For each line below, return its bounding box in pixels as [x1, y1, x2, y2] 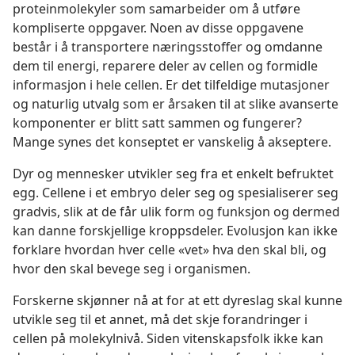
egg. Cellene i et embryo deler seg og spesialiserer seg [13, 184, 338, 202]
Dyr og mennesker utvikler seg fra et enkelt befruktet [13, 165, 334, 183]
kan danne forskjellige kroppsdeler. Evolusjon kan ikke [13, 222, 338, 240]
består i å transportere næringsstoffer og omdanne [13, 38, 323, 56]
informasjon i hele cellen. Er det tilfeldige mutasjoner [13, 76, 330, 94]
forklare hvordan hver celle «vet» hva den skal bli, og [13, 241, 326, 259]
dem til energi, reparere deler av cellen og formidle [13, 57, 318, 75]
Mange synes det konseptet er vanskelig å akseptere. [13, 133, 331, 151]
